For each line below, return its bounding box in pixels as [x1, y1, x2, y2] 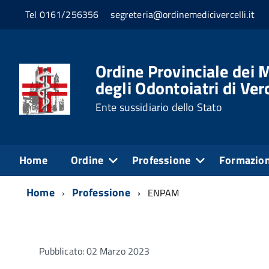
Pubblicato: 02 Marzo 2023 [39, 243, 150, 258]
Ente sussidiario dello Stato [95, 98, 222, 115]
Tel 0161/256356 [25, 7, 99, 22]
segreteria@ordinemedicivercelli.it [110, 7, 255, 22]
